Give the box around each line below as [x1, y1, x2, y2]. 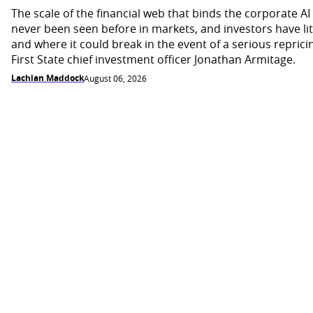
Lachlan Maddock [11, 72, 84, 84]
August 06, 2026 [84, 73, 147, 84]
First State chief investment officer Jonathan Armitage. [11, 52, 296, 67]
